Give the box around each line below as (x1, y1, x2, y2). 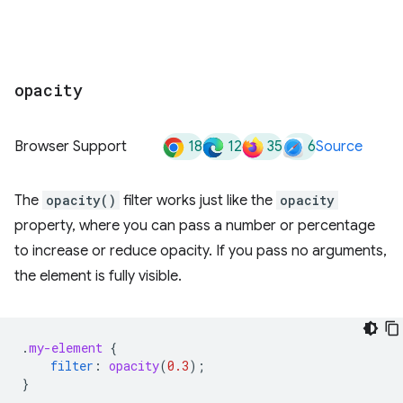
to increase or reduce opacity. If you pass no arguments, (14, 242, 387, 260)
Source (316, 138, 363, 156)
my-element (29, 339, 103, 356)
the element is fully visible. (14, 267, 182, 285)
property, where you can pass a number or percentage (14, 217, 375, 235)
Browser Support (14, 138, 127, 156)
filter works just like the (120, 192, 276, 210)
